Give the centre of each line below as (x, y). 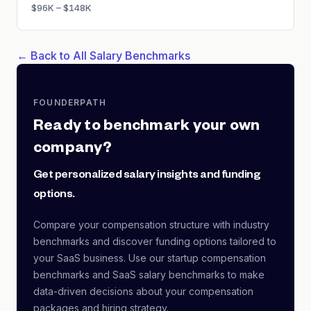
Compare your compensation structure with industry (151, 225)
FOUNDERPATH (70, 102)
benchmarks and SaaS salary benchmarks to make (149, 275)
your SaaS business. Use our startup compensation (150, 258)
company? (73, 150)
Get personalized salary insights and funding (147, 176)
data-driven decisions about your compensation (143, 291)
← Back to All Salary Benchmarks (103, 56)
